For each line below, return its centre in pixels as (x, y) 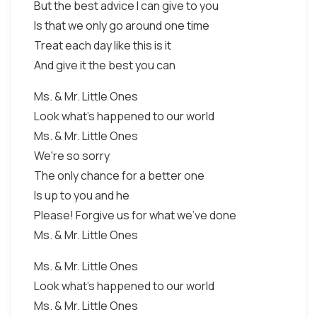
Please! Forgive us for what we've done (135, 215)
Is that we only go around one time (122, 25)
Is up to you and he (82, 195)
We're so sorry (72, 156)
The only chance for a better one (119, 175)
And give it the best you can (105, 65)
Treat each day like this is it (103, 45)
